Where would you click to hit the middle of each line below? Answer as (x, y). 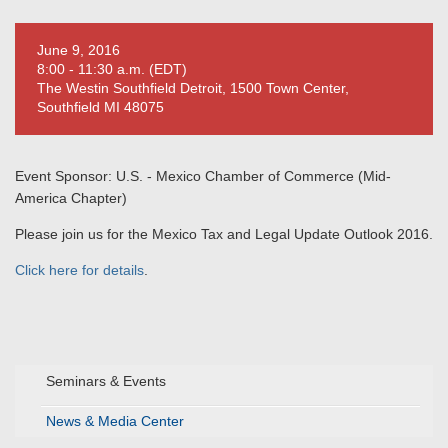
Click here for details (79, 270)
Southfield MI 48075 (100, 107)
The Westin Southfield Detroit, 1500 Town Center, (193, 88)
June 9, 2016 (78, 50)
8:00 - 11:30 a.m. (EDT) (112, 69)
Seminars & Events (106, 381)
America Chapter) (71, 198)
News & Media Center (115, 421)
